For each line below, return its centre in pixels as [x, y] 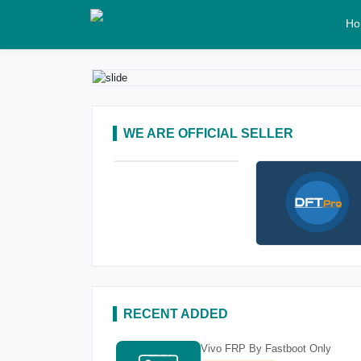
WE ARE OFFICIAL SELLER [208, 133]
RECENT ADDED [176, 313]
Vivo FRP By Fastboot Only [266, 348]
